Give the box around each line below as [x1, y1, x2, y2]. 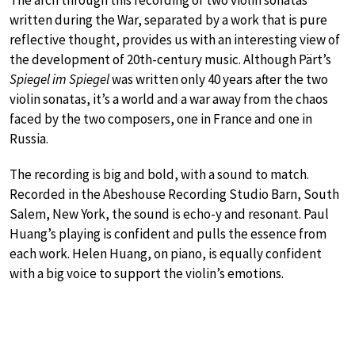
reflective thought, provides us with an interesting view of [10, 31, 340, 49]
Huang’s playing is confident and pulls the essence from [10, 225, 326, 243]
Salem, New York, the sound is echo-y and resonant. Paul [10, 205, 329, 223]
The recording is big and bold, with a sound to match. [10, 166, 309, 184]
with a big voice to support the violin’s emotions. [10, 265, 284, 283]
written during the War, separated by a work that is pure [10, 11, 327, 29]
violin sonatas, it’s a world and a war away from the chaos [10, 90, 328, 109]
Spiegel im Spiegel [10, 71, 109, 89]
